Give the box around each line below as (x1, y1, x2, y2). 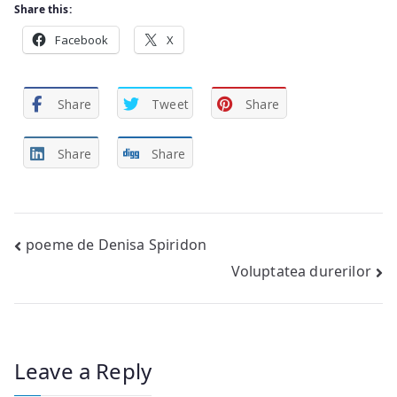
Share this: (14, 2, 72, 17)
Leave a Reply (14, 356, 152, 386)
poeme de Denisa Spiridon (26, 234, 207, 254)
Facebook (55, 32, 109, 48)
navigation (13, 266, 156, 304)
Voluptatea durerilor (230, 261, 371, 282)
